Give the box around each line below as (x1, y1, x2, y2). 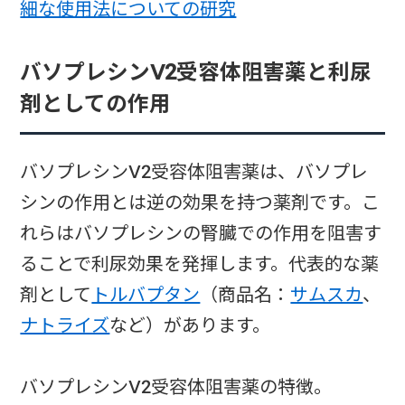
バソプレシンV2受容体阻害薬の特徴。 (20, 373, 333, 400)
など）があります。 (109, 312, 271, 338)
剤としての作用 (20, 89, 172, 119)
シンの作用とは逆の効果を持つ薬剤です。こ (20, 189, 381, 215)
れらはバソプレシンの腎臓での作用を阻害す (20, 220, 382, 246)
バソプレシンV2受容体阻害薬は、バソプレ (20, 158, 369, 184)
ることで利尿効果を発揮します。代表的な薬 (20, 250, 380, 277)
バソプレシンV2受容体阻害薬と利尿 (20, 57, 372, 88)
